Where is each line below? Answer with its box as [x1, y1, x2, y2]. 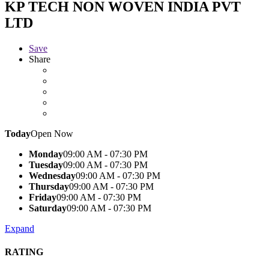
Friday [29, 192, 56, 202]
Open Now [31, 128, 73, 139]
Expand [5, 223, 34, 234]
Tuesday [29, 159, 63, 170]
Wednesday [29, 170, 76, 181]
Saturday [29, 202, 67, 213]
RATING [5, 246, 43, 257]
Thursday [29, 181, 69, 192]
